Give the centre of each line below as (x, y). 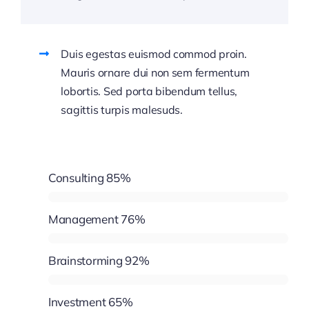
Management (83, 219)
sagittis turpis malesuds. (122, 109)
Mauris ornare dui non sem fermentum (155, 72)
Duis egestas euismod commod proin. (154, 53)
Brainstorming (85, 260)
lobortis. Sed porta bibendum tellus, (149, 91)
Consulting (76, 177)
